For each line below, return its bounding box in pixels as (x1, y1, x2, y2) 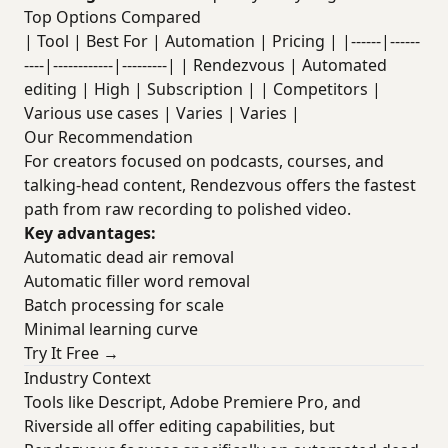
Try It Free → (24, 342, 119, 364)
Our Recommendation (24, 126, 193, 148)
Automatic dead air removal (24, 246, 234, 268)
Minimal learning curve (24, 318, 198, 340)
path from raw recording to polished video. (24, 198, 351, 220)
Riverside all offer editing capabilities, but (24, 415, 335, 437)
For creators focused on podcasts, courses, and (24, 150, 384, 172)
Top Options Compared (24, 6, 201, 28)
